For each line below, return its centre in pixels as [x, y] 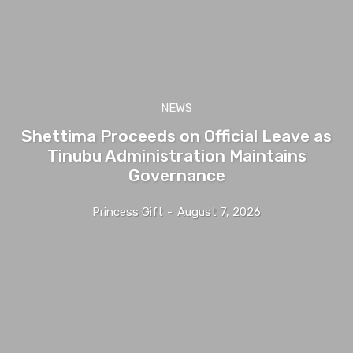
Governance [176, 175]
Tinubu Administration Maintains [176, 155]
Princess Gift [128, 212]
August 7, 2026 [219, 212]
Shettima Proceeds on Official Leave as [176, 136]
